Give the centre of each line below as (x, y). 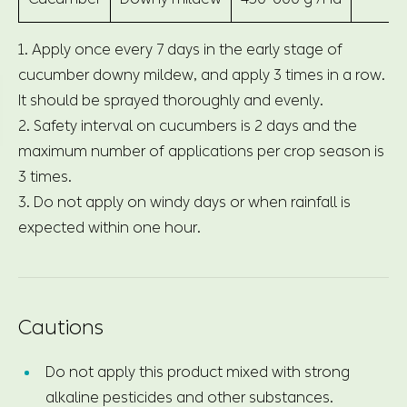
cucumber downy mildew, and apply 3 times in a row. (202, 74)
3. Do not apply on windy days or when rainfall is (184, 202)
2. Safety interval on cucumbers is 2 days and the (188, 125)
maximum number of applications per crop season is (201, 151)
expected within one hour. (109, 227)
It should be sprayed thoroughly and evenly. (171, 100)
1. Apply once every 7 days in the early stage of (180, 49)
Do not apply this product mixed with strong (198, 372)
